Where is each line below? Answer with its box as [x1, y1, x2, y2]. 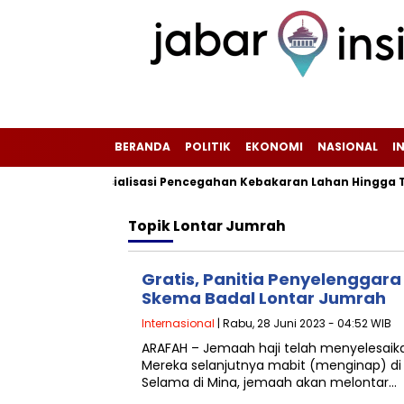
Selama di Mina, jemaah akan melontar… [142, 373, 397, 391]
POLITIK [185, 139, 231, 154]
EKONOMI [245, 139, 303, 154]
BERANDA [115, 139, 170, 154]
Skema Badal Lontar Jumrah [142, 287, 386, 309]
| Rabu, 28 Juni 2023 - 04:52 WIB [215, 316, 391, 331]
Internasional [142, 316, 215, 331]
